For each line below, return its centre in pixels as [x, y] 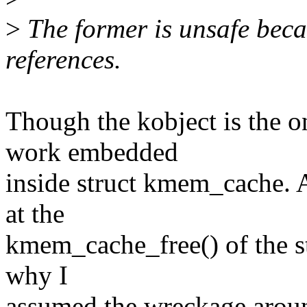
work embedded [92, 152]
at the [35, 214]
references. [63, 60]
